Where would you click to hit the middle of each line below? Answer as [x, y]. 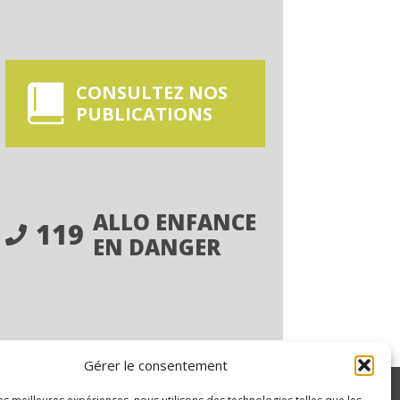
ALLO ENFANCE [175, 222]
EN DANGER [157, 247]
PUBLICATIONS [144, 114]
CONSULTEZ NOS [151, 92]
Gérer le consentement [156, 365]
